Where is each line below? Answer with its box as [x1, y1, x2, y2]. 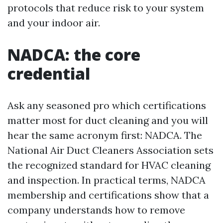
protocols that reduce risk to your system [7, 1, 204, 14]
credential [7, 63, 90, 84]
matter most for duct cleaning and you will [7, 114, 208, 126]
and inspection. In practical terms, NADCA [7, 174, 206, 186]
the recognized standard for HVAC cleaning [7, 159, 211, 171]
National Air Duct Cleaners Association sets [7, 144, 214, 156]
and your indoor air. [7, 16, 100, 29]
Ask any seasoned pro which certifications [7, 99, 206, 111]
